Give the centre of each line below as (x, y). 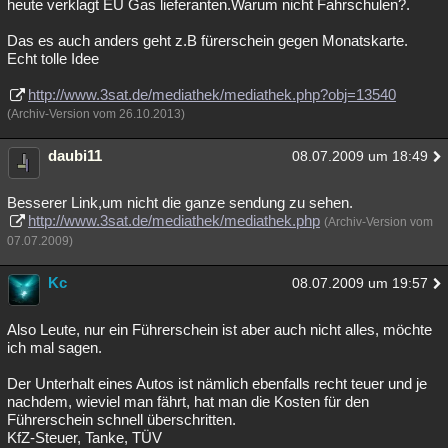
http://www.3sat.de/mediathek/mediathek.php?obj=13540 (212, 94)
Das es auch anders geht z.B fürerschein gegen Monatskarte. (207, 40)
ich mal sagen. (54, 347)
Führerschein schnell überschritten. (121, 419)
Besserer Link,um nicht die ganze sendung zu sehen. (180, 202)
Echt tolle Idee (53, 58)
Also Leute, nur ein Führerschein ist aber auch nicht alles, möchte (219, 329)
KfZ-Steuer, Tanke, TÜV (84, 437)
